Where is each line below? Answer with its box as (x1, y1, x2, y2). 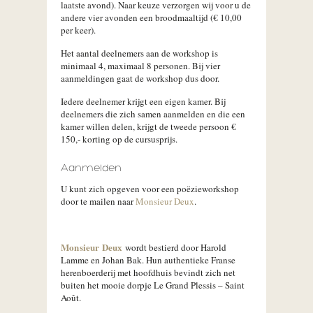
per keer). (61, 24, 96, 36)
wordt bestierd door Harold (122, 241, 226, 254)
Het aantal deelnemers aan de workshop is (61, 47, 218, 59)
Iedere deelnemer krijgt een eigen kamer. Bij (61, 95, 226, 108)
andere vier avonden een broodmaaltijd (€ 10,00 (61, 11, 242, 24)
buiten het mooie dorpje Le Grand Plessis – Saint (61, 279, 245, 291)
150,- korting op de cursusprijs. (61, 133, 177, 145)
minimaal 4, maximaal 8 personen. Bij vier (61, 59, 220, 72)
